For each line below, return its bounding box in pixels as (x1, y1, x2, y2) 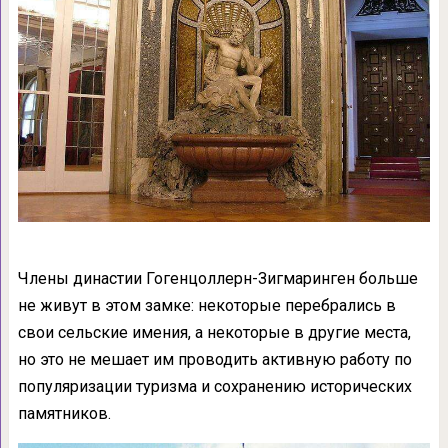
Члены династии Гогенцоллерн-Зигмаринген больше (17, 269, 418, 289)
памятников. (17, 404, 111, 424)
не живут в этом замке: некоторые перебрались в (17, 296, 396, 316)
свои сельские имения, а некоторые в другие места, (17, 323, 411, 343)
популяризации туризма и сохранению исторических (17, 377, 412, 397)
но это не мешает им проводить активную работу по (17, 350, 412, 370)
